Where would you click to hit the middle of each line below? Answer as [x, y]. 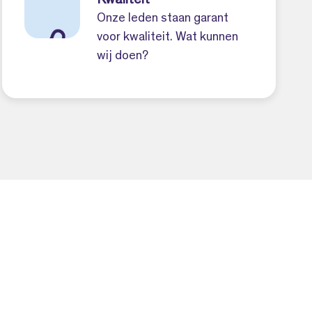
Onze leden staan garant [162, 18]
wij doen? [122, 56]
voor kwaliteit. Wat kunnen [167, 37]
